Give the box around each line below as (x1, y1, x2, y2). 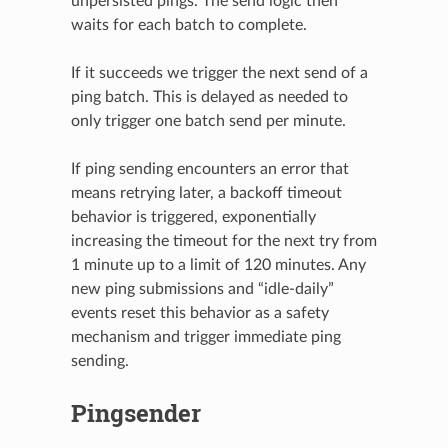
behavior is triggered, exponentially (70, 208, 316, 225)
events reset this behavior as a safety (70, 304, 329, 321)
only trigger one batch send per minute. (70, 112, 346, 129)
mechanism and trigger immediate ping (70, 328, 341, 345)
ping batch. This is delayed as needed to (70, 88, 348, 105)
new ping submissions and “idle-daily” (70, 280, 334, 297)
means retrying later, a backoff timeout (70, 184, 342, 201)
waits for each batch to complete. (70, 16, 307, 33)
